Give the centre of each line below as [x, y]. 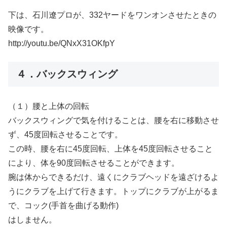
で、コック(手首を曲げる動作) [63, 206]
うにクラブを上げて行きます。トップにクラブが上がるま [113, 192]
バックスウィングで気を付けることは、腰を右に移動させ [113, 121]
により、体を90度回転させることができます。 [94, 163]
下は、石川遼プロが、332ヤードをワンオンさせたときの [112, 15]
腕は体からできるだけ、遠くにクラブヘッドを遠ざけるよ [113, 177]
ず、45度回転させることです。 [65, 135]
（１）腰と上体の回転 [49, 106]
